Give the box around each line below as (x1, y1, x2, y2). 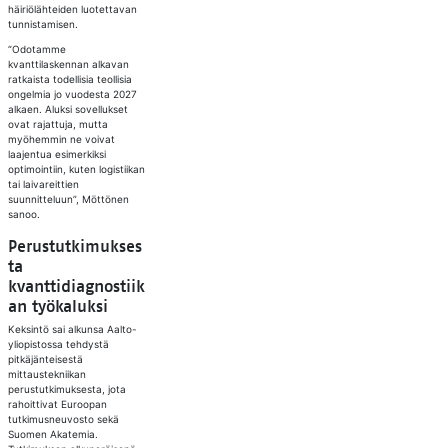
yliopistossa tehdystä (7, 338, 109, 350)
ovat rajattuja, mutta (7, 118, 108, 130)
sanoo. (7, 208, 40, 220)
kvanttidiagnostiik (7, 278, 145, 296)
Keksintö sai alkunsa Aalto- (7, 323, 137, 335)
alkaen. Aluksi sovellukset (7, 103, 128, 115)
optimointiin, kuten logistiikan (7, 163, 145, 175)
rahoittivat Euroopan (7, 398, 107, 410)
